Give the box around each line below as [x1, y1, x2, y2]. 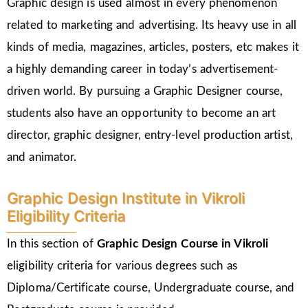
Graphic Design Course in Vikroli [96, 237, 269, 250]
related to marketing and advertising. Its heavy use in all [7, 19, 296, 32]
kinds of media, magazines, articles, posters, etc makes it [7, 41, 299, 54]
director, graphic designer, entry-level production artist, [7, 129, 293, 142]
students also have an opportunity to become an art [7, 107, 276, 120]
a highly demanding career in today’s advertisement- [7, 63, 278, 76]
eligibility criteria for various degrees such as [7, 259, 237, 272]
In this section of [7, 237, 97, 250]
